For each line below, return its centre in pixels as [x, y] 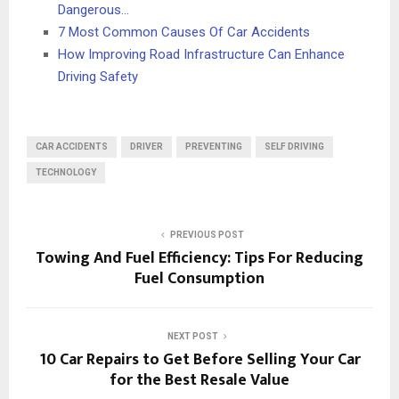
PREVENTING [214, 146]
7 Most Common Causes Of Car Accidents [184, 32]
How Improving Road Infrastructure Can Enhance [201, 54]
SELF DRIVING [294, 146]
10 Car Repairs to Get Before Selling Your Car [199, 359]
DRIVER [147, 146]
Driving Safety [98, 76]
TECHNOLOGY [66, 172]
